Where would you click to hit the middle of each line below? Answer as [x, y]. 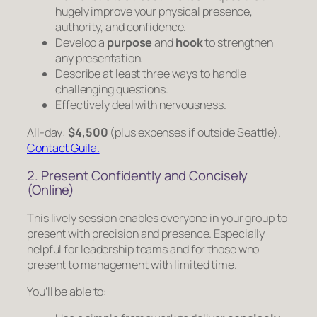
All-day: [48, 132]
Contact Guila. [63, 148]
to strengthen [238, 43]
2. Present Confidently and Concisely [138, 176]
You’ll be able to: [67, 291]
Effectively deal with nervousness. [141, 105]
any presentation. [99, 58]
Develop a [81, 43]
